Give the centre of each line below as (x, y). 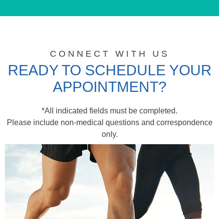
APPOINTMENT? (109, 87)
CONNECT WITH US (109, 54)
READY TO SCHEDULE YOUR (109, 70)
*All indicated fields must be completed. (109, 110)
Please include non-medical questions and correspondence (109, 122)
